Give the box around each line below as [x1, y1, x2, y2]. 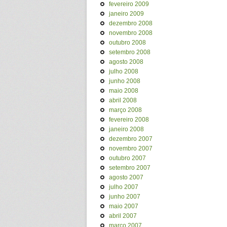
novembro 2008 [109, 29, 153, 36]
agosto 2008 [109, 58, 143, 65]
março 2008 [109, 106, 142, 113]
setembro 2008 [109, 49, 150, 56]
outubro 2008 [109, 39, 146, 46]
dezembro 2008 [109, 20, 153, 27]
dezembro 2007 [109, 135, 153, 142]
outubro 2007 [109, 155, 146, 162]
